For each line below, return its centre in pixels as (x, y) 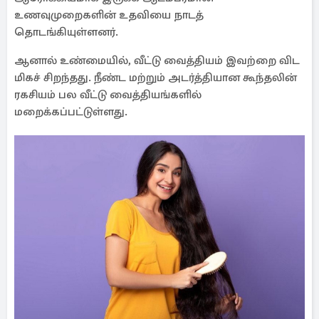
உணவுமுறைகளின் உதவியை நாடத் (109, 15)
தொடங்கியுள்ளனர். (66, 32)
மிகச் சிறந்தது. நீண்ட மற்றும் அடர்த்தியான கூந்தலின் (156, 78)
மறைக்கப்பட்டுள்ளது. (72, 112)
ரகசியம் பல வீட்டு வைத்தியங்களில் (108, 95)
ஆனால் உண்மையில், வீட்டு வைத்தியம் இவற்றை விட (157, 61)
